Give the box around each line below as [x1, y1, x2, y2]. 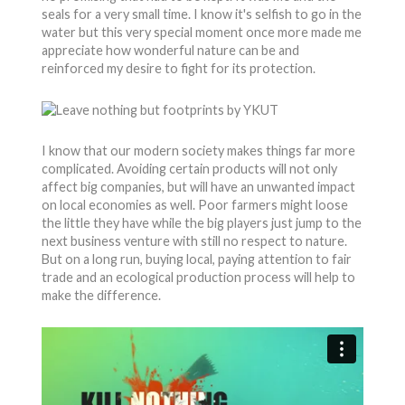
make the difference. [41, 287, 161, 304]
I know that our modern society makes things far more [41, 143, 355, 159]
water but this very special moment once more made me [41, 24, 362, 40]
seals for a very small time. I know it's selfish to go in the [41, 6, 362, 22]
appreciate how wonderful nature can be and [41, 42, 299, 58]
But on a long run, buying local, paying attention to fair [41, 251, 352, 268]
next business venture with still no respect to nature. [41, 233, 347, 250]
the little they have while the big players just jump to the [41, 215, 362, 231]
